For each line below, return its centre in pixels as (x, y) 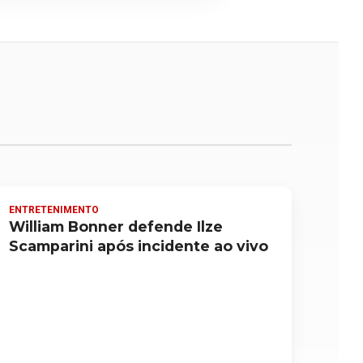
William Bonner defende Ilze (115, 226)
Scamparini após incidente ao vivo (138, 246)
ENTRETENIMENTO (53, 209)
